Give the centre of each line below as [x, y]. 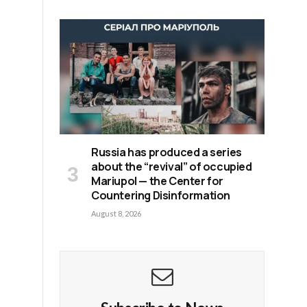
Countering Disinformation [161, 196]
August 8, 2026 [116, 214]
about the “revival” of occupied [172, 167]
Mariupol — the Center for [158, 181]
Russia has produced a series [167, 152]
